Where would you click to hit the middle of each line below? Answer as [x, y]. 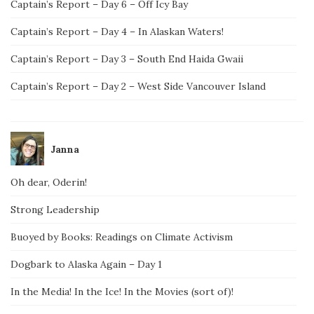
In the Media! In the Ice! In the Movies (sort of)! [122, 291]
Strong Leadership [55, 209]
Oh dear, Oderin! [49, 182]
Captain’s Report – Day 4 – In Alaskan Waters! [117, 31]
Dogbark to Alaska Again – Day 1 [86, 264]
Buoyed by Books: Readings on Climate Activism [122, 237]
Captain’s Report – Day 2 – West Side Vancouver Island [138, 86]
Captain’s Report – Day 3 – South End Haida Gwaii [127, 59]
